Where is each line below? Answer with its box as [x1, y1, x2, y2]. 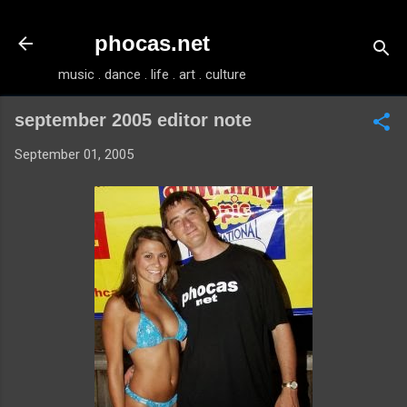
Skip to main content [142, 15, 265, 31]
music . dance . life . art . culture [58, 66, 246, 83]
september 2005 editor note [15, 110, 252, 130]
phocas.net [94, 31, 210, 55]
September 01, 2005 [15, 146, 134, 163]
